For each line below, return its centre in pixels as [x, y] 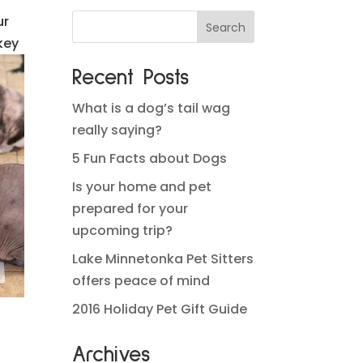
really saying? [117, 130]
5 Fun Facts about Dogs [150, 158]
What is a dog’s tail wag [152, 108]
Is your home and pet [142, 187]
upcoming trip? [123, 231]
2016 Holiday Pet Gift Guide [160, 309]
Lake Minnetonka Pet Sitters [163, 259]
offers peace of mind [141, 281]
